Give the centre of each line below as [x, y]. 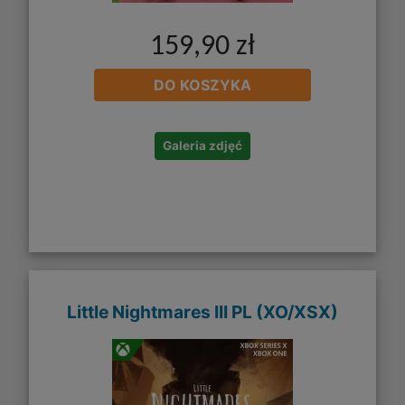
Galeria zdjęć [202, 146]
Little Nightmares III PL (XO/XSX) [202, 311]
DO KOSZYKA [202, 85]
